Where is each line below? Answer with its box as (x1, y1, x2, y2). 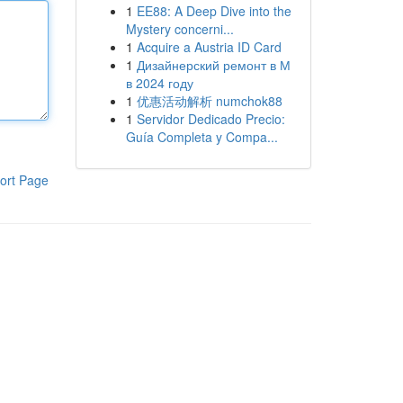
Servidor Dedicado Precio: (136, 110, 285, 128)
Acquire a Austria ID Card (136, 38, 282, 56)
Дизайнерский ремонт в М (136, 56, 291, 74)
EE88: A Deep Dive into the (136, 2, 291, 20)
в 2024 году (125, 74, 193, 92)
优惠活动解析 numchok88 (136, 92, 282, 110)
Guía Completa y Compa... (125, 128, 278, 146)
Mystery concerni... (125, 20, 234, 38)
